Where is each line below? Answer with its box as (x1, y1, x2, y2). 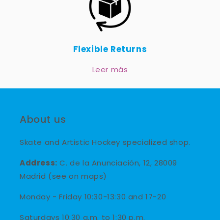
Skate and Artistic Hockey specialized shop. (20, 137, 191, 147)
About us (20, 112, 66, 126)
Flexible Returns (73, 43, 147, 55)
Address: (20, 158, 57, 168)
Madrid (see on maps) (20, 171, 108, 181)
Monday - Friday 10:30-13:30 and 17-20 (20, 192, 166, 202)
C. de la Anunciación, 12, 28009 (57, 158, 178, 168)
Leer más (92, 64, 128, 75)
